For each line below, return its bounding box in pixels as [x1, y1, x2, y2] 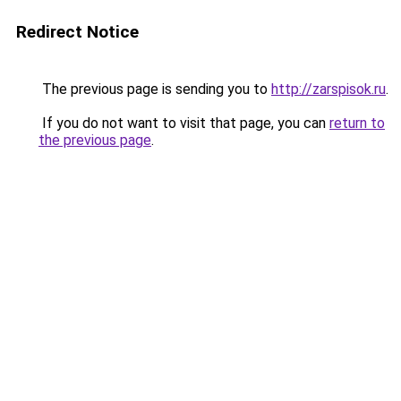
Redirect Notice [16, 21, 139, 42]
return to [329, 115, 385, 132]
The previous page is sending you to [38, 81, 271, 98]
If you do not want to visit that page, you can [38, 115, 329, 132]
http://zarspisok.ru [271, 81, 386, 98]
